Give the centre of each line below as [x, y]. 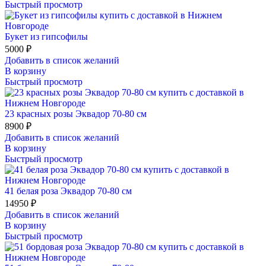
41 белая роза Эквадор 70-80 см [68, 191]
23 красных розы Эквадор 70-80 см [76, 113]
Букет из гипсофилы [46, 36]
